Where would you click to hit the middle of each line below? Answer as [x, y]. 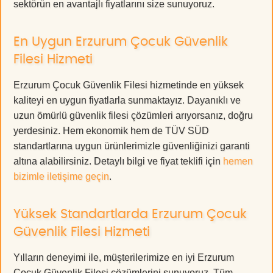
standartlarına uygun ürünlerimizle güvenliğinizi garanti [132, 146]
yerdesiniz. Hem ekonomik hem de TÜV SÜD [111, 131]
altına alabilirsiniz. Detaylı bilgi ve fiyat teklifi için [118, 161]
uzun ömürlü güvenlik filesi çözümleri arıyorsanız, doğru [133, 116]
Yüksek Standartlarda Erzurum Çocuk [130, 214]
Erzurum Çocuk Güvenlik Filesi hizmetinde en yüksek [129, 85]
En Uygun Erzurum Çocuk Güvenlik [121, 42]
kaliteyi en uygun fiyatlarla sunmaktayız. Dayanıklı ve [127, 101]
